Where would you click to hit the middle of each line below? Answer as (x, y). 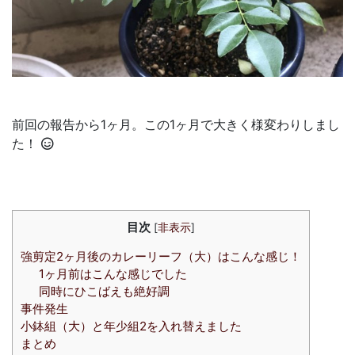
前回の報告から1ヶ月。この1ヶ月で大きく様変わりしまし (176, 124)
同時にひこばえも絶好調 (104, 291)
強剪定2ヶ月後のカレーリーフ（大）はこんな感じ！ (161, 256)
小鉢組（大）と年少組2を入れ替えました (131, 326)
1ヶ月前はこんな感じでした (113, 273)
